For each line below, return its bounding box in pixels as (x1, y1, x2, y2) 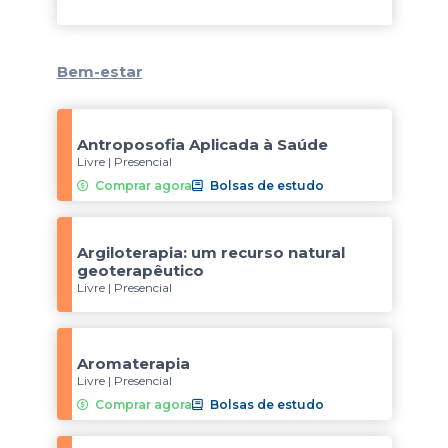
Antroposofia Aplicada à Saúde (76, 135, 328, 154)
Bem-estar (56, 62, 143, 81)
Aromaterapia (76, 354, 190, 373)
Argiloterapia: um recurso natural (76, 243, 345, 262)
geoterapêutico (76, 261, 204, 280)
